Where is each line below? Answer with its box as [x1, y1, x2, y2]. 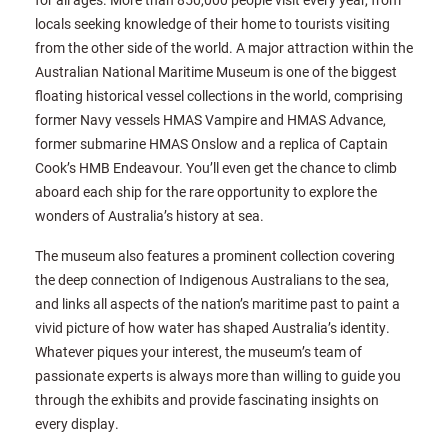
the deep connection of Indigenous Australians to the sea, [35, 270, 389, 290]
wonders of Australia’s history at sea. [35, 206, 264, 226]
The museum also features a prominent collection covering [35, 246, 395, 266]
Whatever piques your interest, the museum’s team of [35, 342, 362, 362]
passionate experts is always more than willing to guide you [35, 366, 401, 386]
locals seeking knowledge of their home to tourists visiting [35, 14, 390, 34]
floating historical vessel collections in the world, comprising [35, 86, 403, 106]
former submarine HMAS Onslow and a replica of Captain [35, 134, 388, 154]
